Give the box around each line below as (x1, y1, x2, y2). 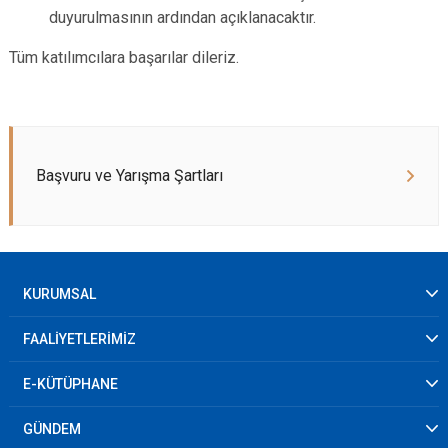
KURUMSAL (23, 286, 96, 302)
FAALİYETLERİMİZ (23, 331, 136, 347)
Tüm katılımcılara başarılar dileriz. (9, 48, 239, 67)
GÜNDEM (23, 421, 81, 437)
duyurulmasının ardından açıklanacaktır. (49, 8, 316, 27)
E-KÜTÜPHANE (23, 376, 118, 392)
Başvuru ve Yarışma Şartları (36, 166, 223, 185)
